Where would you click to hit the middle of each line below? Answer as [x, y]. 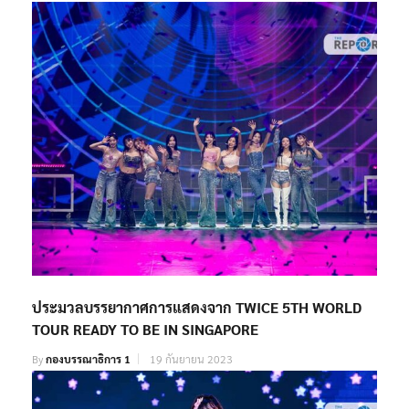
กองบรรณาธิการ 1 [88, 358]
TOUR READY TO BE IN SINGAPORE [145, 329]
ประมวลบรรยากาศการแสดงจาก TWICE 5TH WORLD [197, 307]
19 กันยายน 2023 [191, 358]
